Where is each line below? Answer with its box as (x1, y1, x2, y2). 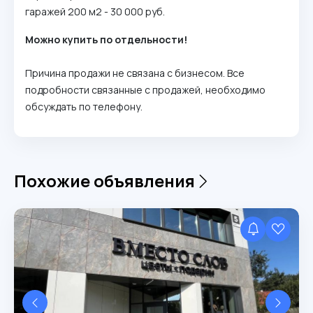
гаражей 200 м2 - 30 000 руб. (25, 5, 165, 18)
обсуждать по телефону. (25, 100, 143, 113)
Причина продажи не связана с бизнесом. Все (25, 66, 245, 80)
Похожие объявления (14, 170, 195, 192)
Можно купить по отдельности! (25, 33, 187, 46)
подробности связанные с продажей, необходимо (25, 83, 265, 96)
